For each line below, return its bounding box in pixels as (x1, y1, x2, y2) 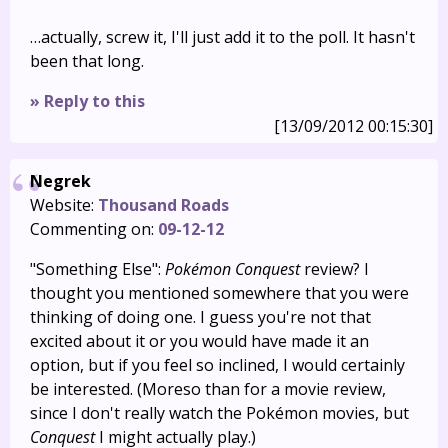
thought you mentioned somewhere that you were (30, 282, 409, 304)
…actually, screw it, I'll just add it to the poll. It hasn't (30, 26, 415, 48)
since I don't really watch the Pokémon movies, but (30, 402, 409, 424)
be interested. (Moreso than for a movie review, (30, 378, 386, 400)
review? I (300, 258, 369, 280)
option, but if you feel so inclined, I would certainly (30, 354, 405, 376)
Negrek (30, 170, 91, 192)
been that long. (30, 50, 144, 72)
